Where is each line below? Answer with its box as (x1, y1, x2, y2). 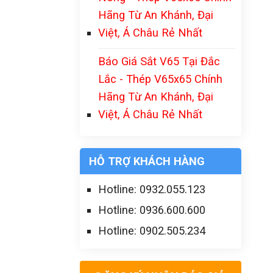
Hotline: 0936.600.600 (98, 204, 205, 216)
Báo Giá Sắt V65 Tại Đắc (98, 55, 220, 68)
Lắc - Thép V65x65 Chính (98, 73, 222, 85)
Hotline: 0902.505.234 (98, 224, 205, 237)
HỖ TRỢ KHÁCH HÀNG (89, 155, 205, 168)
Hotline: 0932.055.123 (98, 183, 205, 196)
